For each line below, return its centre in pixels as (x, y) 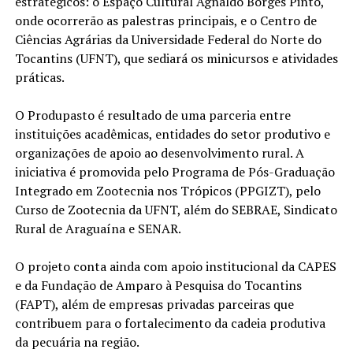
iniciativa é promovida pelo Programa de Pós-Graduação (175, 171)
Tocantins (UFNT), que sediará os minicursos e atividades (176, 58)
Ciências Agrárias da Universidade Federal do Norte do (168, 39)
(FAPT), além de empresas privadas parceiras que (154, 304)
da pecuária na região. (77, 342)
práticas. (39, 77)
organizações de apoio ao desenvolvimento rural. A (159, 152)
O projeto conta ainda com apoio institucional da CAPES (175, 266)
